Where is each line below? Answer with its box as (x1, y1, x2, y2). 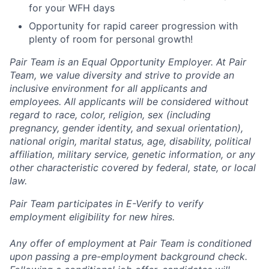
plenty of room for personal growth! (29, 33, 193, 46)
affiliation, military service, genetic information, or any (10, 148, 255, 161)
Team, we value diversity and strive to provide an (10, 69, 234, 82)
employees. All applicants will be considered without (10, 95, 249, 108)
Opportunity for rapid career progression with (29, 20, 238, 32)
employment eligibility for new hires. (10, 211, 175, 223)
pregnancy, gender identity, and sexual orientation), (10, 122, 243, 134)
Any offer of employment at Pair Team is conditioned (10, 237, 252, 250)
